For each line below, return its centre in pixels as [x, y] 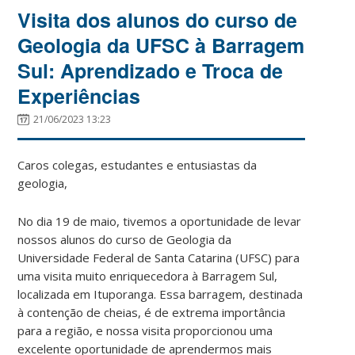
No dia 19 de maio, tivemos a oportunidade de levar [160, 221]
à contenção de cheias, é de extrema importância [152, 312]
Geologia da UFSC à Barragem [161, 45]
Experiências [79, 95]
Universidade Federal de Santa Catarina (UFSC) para [159, 257]
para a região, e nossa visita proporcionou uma [145, 330]
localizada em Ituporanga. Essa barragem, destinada [160, 294]
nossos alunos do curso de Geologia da [125, 239]
